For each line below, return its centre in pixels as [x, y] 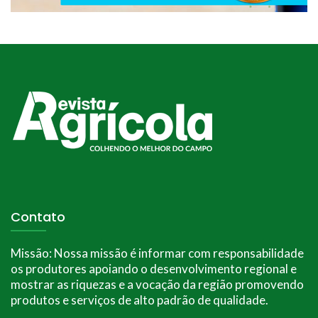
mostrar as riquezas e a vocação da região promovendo [157, 285]
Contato [38, 217]
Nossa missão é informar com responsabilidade [178, 253]
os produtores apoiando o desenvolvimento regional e [154, 269]
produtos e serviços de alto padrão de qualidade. [139, 300]
